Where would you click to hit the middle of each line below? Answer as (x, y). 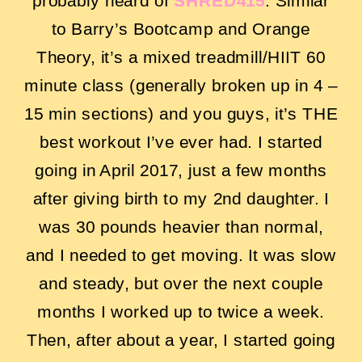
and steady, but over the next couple (181, 283)
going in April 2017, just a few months (181, 170)
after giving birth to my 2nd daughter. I (181, 198)
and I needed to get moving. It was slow (181, 255)
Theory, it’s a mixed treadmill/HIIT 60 (181, 57)
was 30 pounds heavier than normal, (181, 227)
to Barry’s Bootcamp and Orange (181, 29)
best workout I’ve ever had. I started (181, 142)
